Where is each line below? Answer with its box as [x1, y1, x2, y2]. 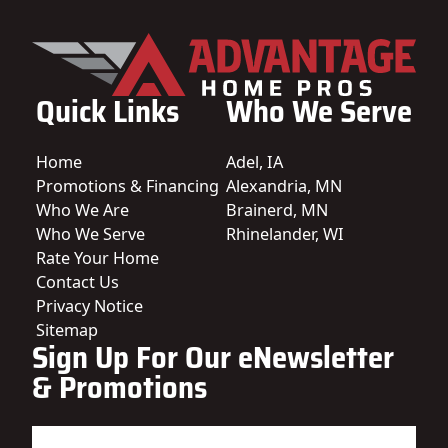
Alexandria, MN [226, 175, 343, 198]
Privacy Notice [35, 295, 143, 318]
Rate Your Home [35, 247, 159, 270]
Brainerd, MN [226, 199, 329, 222]
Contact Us [35, 271, 119, 294]
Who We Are [35, 199, 129, 222]
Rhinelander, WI [226, 223, 345, 246]
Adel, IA [226, 151, 284, 174]
